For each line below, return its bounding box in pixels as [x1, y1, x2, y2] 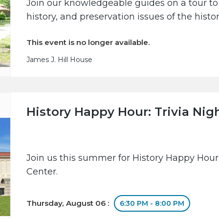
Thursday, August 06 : [26, 198, 112, 208]
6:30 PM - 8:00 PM [120, 199, 185, 208]
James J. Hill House [26, 55, 93, 65]
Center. [26, 166, 58, 177]
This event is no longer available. [26, 38, 151, 47]
